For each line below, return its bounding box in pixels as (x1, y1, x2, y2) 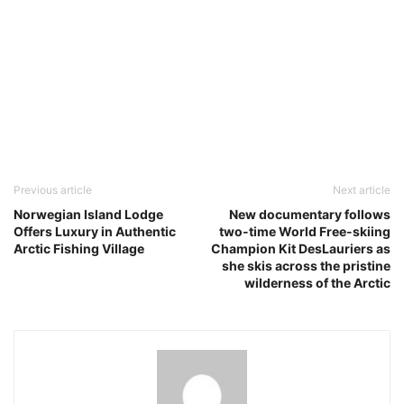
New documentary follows (229, 206, 390, 222)
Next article (333, 182, 390, 197)
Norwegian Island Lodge (14, 206, 163, 222)
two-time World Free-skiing (219, 223, 390, 239)
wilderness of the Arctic (244, 274, 390, 290)
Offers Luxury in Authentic (14, 223, 176, 239)
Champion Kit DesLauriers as (211, 240, 390, 256)
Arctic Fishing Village (14, 240, 144, 256)
